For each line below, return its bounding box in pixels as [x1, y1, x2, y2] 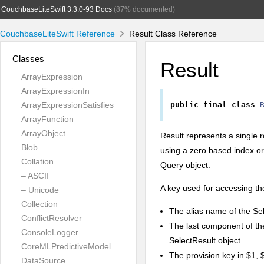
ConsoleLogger [21, 227, 78, 237]
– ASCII [21, 171, 49, 180]
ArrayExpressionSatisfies [21, 100, 114, 110]
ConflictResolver [21, 213, 82, 223]
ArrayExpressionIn [21, 86, 90, 95]
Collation [21, 157, 54, 166]
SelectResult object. [169, 236, 243, 246]
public [170, 100, 199, 110]
